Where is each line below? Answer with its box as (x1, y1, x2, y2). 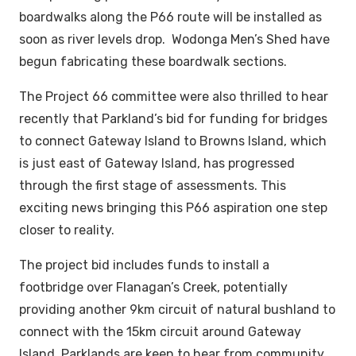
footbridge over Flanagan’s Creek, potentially (19, 279, 288, 295)
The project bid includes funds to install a (19, 257, 273, 273)
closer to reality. (19, 222, 114, 238)
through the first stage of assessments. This (19, 177, 286, 193)
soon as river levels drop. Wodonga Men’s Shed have (19, 31, 330, 47)
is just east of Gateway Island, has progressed (19, 155, 295, 171)
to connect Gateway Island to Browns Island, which (19, 133, 327, 149)
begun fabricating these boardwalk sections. (19, 53, 287, 69)
